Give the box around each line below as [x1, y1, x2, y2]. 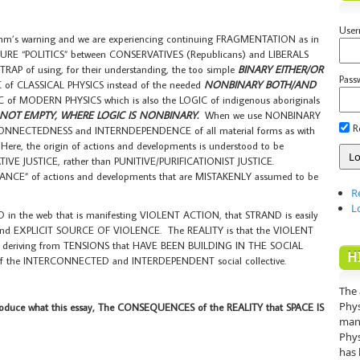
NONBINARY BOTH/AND [204, 78, 316, 92]
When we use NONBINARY [202, 108, 321, 122]
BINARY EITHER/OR [238, 63, 323, 76]
